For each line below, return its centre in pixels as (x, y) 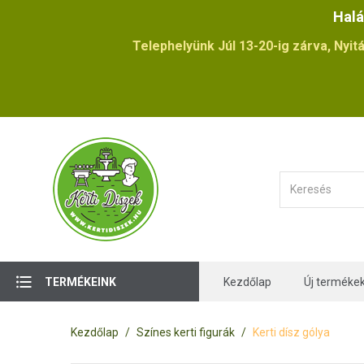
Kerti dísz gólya (291, 332)
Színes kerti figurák (186, 332)
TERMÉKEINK (80, 282)
